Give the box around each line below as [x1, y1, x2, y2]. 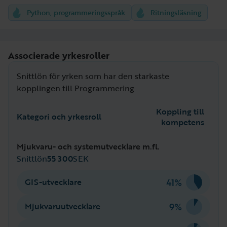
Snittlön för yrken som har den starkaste [17, 69, 169, 82]
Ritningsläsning [150, 7, 201, 18]
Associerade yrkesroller [8, 48, 109, 62]
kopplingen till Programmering [17, 82, 134, 94]
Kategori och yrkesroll [17, 110, 101, 123]
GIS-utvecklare [25, 176, 82, 188]
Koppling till [156, 105, 204, 118]
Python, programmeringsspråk [27, 7, 125, 18]
